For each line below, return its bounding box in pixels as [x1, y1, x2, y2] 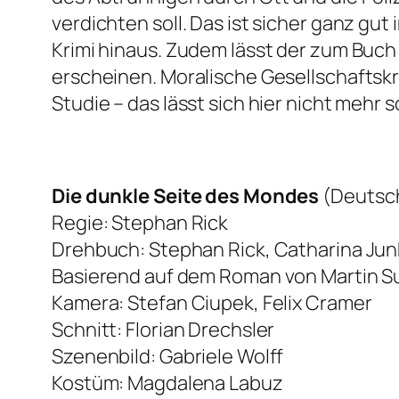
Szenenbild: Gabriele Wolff [52, 343, 284, 370]
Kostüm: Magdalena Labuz [52, 370, 283, 397]
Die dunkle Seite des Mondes [52, 183, 320, 210]
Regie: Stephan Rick [52, 209, 229, 237]
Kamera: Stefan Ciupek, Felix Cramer [52, 289, 372, 317]
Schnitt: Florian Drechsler [52, 316, 275, 344]
